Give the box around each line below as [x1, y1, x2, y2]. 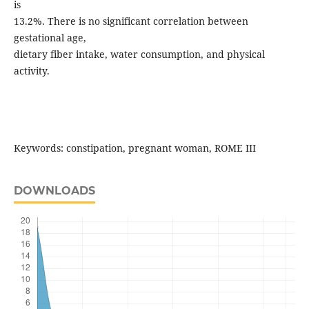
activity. [13, 64, 50, 78]
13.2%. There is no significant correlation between [13, 14, 248, 28]
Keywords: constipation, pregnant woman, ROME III [13, 141, 256, 155]
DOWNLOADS [13, 184, 95, 198]
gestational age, [13, 31, 86, 45]
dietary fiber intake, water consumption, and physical [13, 48, 265, 61]
